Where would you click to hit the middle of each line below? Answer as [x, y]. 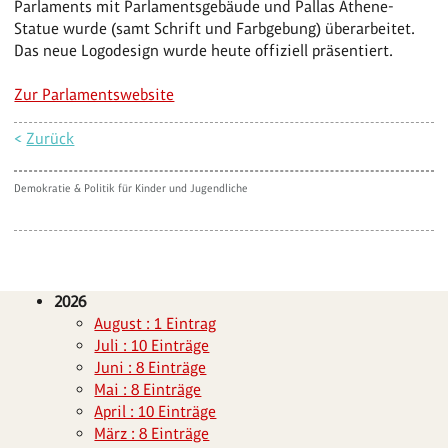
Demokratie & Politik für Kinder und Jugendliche [131, 187]
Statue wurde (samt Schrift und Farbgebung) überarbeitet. [215, 28]
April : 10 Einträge [155, 411]
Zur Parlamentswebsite [94, 94]
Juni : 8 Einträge [150, 367]
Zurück [50, 138]
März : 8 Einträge [152, 433]
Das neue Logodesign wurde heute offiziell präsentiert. [204, 50]
